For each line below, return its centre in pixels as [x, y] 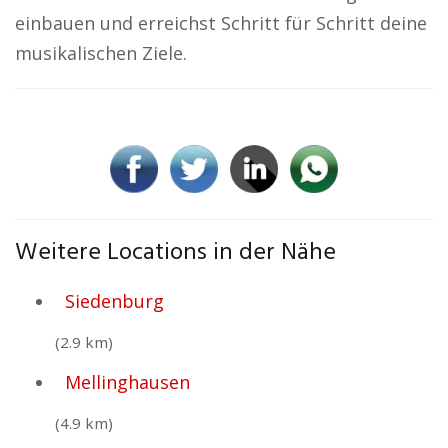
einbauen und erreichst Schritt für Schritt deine [221, 23]
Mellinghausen [127, 382]
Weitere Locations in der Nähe [175, 253]
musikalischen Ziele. [101, 53]
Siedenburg [114, 301]
